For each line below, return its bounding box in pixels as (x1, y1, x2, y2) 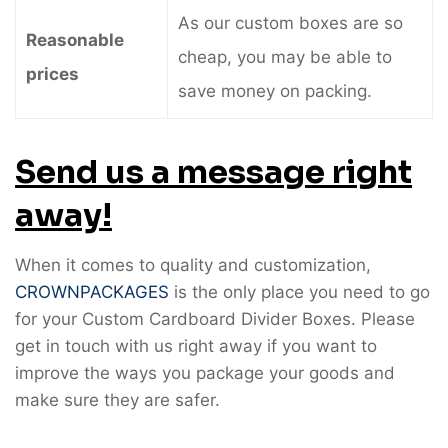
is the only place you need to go (169, 282, 430, 302)
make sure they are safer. (15, 390, 220, 410)
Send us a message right (15, 152, 412, 192)
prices (26, 64, 79, 84)
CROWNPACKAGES (15, 282, 169, 302)
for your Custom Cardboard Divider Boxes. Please (15, 309, 415, 329)
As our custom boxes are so (178, 13, 403, 33)
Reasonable (26, 30, 124, 50)
